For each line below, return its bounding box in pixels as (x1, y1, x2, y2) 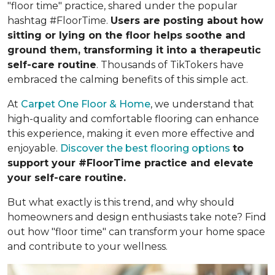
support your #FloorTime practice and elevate (7, 157, 254, 169)
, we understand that (150, 98, 254, 110)
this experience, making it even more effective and (7, 128, 255, 139)
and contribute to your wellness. (7, 241, 168, 252)
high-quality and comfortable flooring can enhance (7, 113, 259, 125)
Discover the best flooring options (60, 142, 233, 154)
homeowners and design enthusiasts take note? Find (7, 211, 266, 223)
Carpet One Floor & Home (21, 98, 150, 110)
